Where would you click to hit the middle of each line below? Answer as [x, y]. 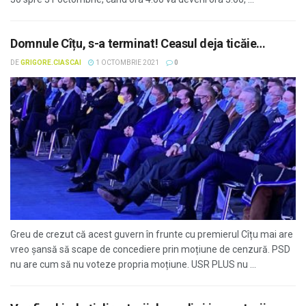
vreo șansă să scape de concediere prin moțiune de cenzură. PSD [150, 249]
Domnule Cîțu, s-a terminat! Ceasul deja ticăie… [138, 43]
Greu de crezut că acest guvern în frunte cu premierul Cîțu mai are [152, 234]
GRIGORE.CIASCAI [51, 62]
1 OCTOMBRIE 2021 [127, 62]
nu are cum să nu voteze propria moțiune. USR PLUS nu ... [133, 264]
